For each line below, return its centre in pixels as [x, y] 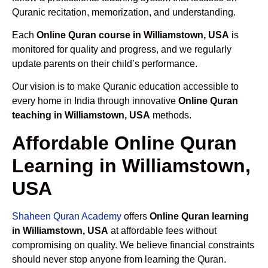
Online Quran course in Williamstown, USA [133, 35]
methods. [171, 115]
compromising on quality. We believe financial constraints [133, 245]
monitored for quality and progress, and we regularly [122, 49]
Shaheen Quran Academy [67, 216]
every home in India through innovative [95, 101]
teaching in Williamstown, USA [81, 115]
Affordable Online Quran [124, 143]
